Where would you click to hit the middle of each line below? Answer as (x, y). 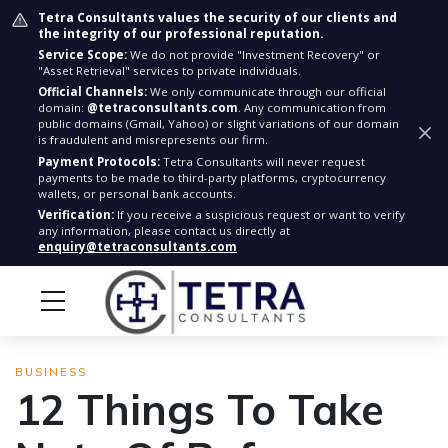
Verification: (76, 214)
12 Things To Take (199, 409)
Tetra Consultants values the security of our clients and (217, 17)
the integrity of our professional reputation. (181, 33)
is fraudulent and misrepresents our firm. (153, 139)
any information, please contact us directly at (164, 230)
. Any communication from (312, 107)
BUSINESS (51, 372)
